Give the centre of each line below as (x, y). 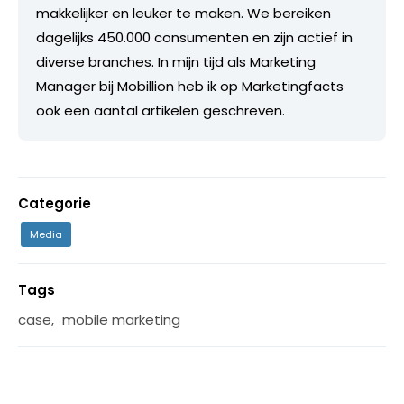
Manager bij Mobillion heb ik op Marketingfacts (190, 86)
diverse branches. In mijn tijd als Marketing (176, 61)
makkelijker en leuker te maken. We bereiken (184, 13)
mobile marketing (121, 319)
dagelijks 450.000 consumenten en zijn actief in (194, 37)
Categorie (55, 203)
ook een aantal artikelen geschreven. (161, 110)
